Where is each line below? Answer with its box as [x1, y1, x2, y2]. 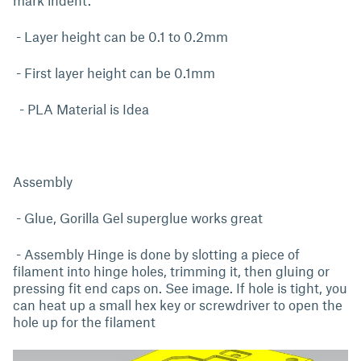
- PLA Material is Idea [13, 101, 149, 117]
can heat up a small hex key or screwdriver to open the [13, 297, 342, 313]
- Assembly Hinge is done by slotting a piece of [13, 246, 300, 262]
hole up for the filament [13, 313, 159, 330]
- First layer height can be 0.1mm [13, 64, 215, 81]
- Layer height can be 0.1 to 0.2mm [13, 28, 228, 44]
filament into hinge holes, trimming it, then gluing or [13, 263, 330, 279]
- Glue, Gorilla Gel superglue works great [13, 210, 263, 226]
